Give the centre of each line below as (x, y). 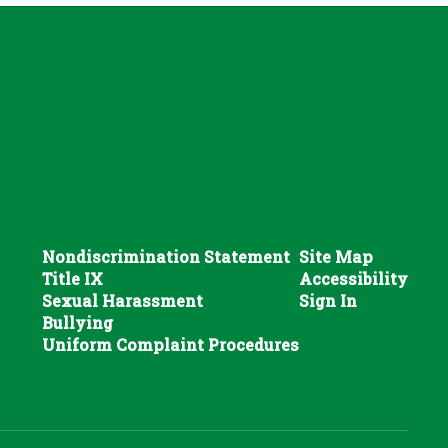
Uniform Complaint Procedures (170, 344)
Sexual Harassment (122, 300)
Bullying (77, 322)
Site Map (335, 256)
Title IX (72, 278)
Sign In (327, 300)
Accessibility (353, 278)
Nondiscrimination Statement (165, 256)
